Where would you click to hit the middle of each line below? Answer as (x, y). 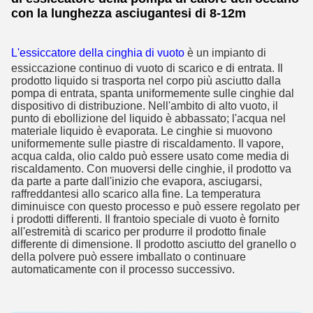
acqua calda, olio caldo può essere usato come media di (150, 156)
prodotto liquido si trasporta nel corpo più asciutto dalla (146, 81)
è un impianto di (227, 53)
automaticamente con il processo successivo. (123, 269)
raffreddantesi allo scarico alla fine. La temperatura (136, 194)
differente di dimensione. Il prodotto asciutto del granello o (154, 244)
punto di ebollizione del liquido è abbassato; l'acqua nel (148, 118)
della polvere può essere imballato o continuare (129, 257)
